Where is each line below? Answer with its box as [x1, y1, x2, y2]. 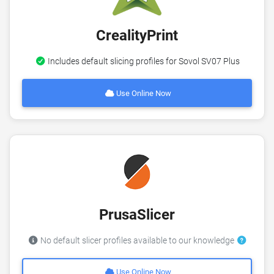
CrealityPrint [96, 27, 178, 45]
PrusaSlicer [99, 206, 175, 224]
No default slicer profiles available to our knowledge [38, 235, 236, 246]
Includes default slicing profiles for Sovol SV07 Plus [45, 56, 240, 67]
